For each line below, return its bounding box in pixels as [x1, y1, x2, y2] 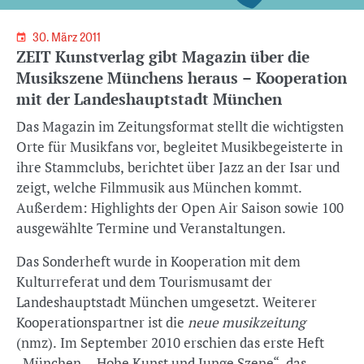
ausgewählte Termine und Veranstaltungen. [16, 219, 286, 237]
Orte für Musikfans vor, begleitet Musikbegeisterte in [16, 137, 343, 156]
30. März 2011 [32, 30, 103, 45]
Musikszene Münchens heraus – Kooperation [16, 67, 347, 88]
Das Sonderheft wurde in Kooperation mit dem [16, 252, 301, 271]
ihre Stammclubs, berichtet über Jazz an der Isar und [16, 158, 340, 176]
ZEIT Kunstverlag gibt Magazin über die [16, 46, 310, 67]
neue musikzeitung [188, 313, 305, 331]
